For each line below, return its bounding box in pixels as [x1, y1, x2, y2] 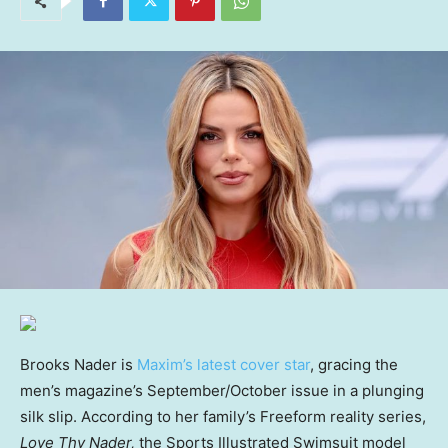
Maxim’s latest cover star [137, 354, 310, 374]
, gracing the [310, 354, 398, 374]
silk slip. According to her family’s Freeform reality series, [20, 406, 426, 426]
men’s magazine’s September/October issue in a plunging [20, 380, 424, 400]
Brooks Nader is [20, 354, 137, 374]
